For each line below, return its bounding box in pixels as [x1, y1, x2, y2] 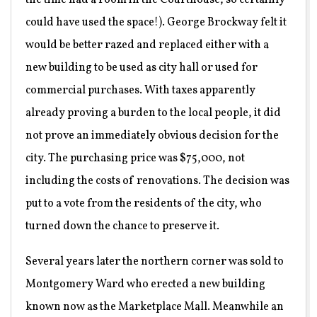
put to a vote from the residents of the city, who [25, 196, 262, 212]
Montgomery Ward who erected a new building [25, 276, 265, 292]
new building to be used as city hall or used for [25, 60, 258, 76]
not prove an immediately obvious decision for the [25, 128, 279, 144]
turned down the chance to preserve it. [25, 219, 219, 235]
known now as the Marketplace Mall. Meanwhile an [25, 299, 284, 315]
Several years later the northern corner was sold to [25, 253, 284, 270]
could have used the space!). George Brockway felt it [25, 15, 287, 31]
